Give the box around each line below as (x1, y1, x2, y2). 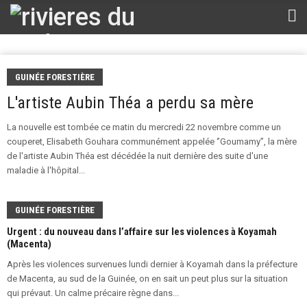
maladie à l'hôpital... (7, 165, 85, 175)
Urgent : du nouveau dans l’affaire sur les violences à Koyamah (7, 225, 277, 238)
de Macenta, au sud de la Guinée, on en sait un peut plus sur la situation (7, 273, 288, 284)
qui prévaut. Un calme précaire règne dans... (7, 288, 179, 298)
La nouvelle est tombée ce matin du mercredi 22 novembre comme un (7, 122, 281, 132)
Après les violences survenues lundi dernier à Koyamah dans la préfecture (7, 259, 297, 269)
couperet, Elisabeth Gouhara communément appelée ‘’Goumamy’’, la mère (7, 136, 297, 147)
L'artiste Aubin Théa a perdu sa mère (7, 93, 254, 112)
